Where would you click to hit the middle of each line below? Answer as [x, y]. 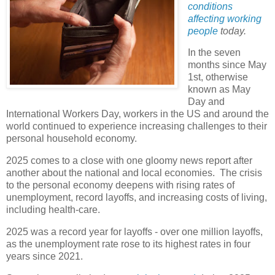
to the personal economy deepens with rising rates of [120, 185]
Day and [206, 102]
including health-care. [54, 210]
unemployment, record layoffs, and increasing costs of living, [137, 198]
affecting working [224, 18]
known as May [219, 90]
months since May [227, 65]
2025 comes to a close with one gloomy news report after [129, 161]
